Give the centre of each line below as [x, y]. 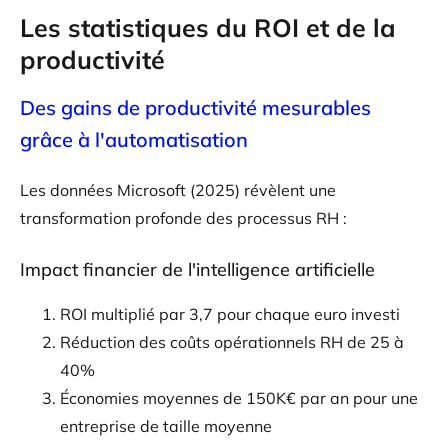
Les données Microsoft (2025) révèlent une [178, 190]
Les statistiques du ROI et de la [208, 28]
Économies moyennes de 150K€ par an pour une [239, 398]
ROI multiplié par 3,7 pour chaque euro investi [230, 314]
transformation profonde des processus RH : [183, 218]
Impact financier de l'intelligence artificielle [197, 270]
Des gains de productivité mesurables [195, 108]
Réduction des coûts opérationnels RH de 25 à [232, 342]
